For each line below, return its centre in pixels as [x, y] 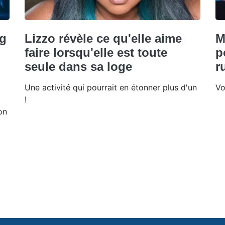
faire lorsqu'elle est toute [96, 52]
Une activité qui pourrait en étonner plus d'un [111, 87]
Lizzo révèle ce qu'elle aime [103, 38]
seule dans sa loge [78, 66]
